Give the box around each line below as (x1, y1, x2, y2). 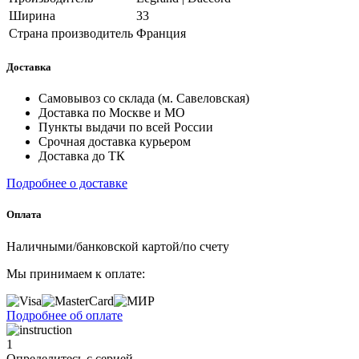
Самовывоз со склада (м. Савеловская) (38, 91, 249, 106)
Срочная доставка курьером (38, 135, 191, 149)
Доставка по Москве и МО (38, 106, 185, 120)
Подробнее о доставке (6, 176, 127, 191)
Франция (136, 26, 186, 40)
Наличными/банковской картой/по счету (6, 239, 229, 253)
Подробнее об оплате (6, 308, 123, 322)
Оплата (6, 208, 42, 221)
